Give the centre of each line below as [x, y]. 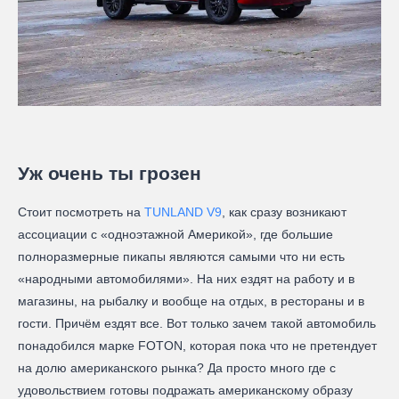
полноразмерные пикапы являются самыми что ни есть [181, 257]
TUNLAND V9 [183, 212]
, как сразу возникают [284, 212]
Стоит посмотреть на [81, 212]
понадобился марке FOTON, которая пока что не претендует [197, 346]
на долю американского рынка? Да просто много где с [177, 368]
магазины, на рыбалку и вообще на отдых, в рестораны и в [191, 301]
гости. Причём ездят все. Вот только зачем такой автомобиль [197, 324]
